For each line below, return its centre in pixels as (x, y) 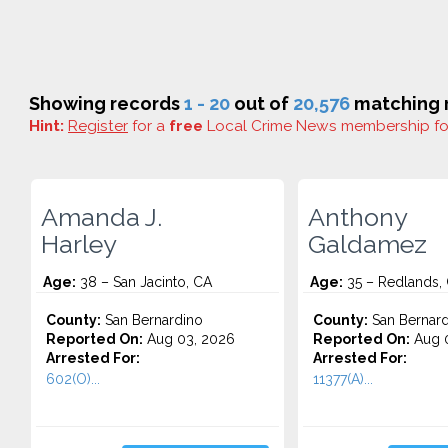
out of (261, 103)
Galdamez (367, 244)
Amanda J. (101, 217)
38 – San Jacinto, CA (144, 282)
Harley (79, 244)
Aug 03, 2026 (189, 339)
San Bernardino (152, 320)
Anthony (357, 217)
